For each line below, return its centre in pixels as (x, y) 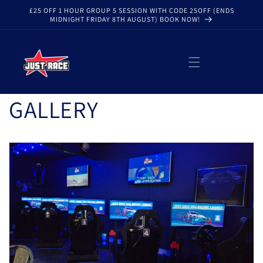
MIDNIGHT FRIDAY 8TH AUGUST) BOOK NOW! (125, 19)
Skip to (32, 8)
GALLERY (54, 109)
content (33, 18)
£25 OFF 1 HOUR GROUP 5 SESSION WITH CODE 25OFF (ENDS (131, 10)
